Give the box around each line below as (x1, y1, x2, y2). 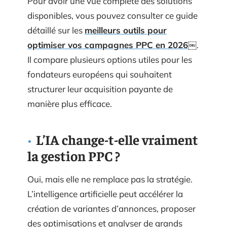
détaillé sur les (27, 25, 85, 35)
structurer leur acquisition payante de (27, 84, 173, 94)
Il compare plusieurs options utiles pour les (27, 54, 192, 65)
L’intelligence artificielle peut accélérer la (27, 188, 183, 199)
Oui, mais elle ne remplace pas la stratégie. (27, 174, 193, 184)
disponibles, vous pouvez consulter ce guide (27, 10, 198, 21)
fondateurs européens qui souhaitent (27, 69, 172, 80)
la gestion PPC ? (27, 147, 120, 164)
